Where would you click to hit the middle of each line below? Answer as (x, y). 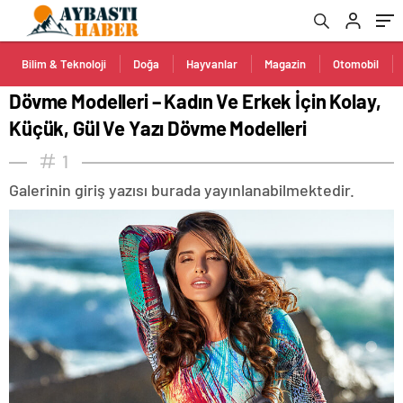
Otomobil (356, 64)
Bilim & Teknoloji (64, 64)
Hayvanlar (212, 64)
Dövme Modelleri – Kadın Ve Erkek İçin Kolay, (195, 101)
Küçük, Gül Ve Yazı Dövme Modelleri (158, 128)
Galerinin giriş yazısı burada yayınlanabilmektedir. (182, 190)
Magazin (285, 64)
